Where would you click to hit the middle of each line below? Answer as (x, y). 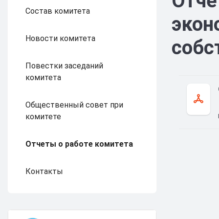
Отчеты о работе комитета (79, 144)
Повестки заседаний (64, 66)
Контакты (44, 171)
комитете (43, 117)
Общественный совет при (74, 105)
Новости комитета (60, 38)
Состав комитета (58, 11)
